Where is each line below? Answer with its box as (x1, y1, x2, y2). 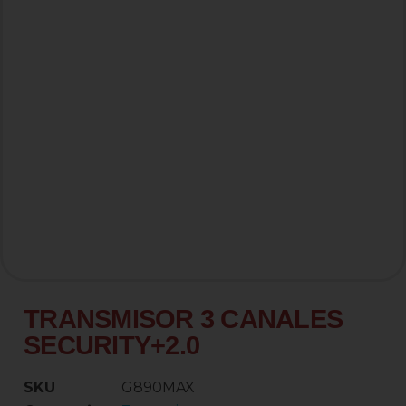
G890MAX (121, 379, 195, 396)
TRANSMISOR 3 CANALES (24, 304, 343, 333)
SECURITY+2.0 (24, 331, 199, 360)
